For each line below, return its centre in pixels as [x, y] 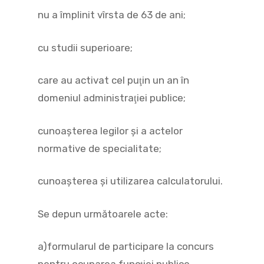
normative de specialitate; [100, 148]
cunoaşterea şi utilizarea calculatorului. [131, 181]
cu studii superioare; [85, 47]
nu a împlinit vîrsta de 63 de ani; [112, 15]
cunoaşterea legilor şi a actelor [110, 131]
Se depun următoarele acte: [103, 214]
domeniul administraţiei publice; [112, 98]
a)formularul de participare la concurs [126, 246]
